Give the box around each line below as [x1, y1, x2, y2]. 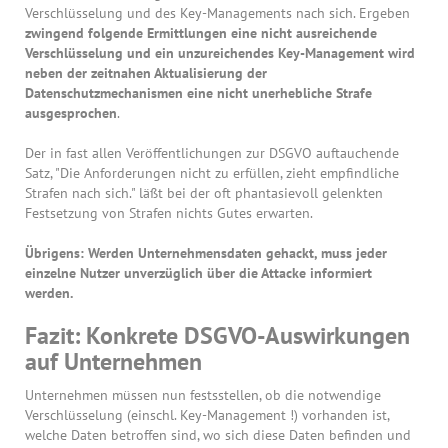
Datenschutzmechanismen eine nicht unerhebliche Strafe [25, 83, 372, 102]
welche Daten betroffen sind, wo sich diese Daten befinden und [25, 425, 411, 444]
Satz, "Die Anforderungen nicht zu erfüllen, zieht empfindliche [25, 163, 399, 182]
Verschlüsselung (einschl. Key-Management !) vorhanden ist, [25, 405, 389, 424]
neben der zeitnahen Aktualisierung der [25, 63, 267, 82]
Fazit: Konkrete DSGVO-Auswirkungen [25, 319, 410, 351]
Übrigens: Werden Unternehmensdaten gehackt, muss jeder [25, 243, 387, 262]
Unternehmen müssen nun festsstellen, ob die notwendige [25, 385, 381, 404]
